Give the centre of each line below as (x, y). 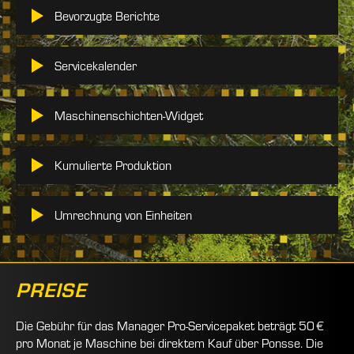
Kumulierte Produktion (113, 165)
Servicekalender (96, 65)
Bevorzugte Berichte (108, 15)
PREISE (51, 289)
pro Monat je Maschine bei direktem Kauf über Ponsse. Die (169, 343)
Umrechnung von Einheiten (123, 215)
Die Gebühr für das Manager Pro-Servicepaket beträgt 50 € (170, 325)
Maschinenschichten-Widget (129, 115)
